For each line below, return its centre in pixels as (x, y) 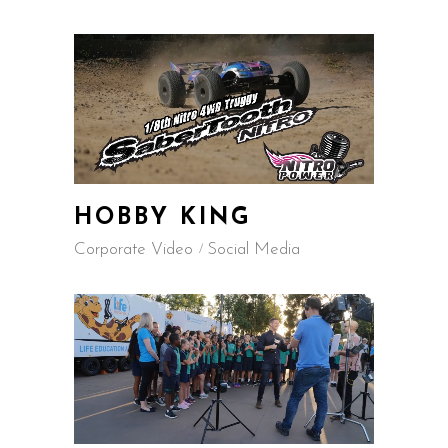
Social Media (253, 249)
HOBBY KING (163, 218)
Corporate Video (133, 249)
